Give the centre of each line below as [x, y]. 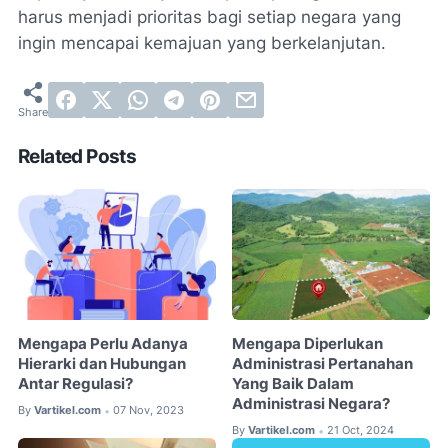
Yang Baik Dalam [293, 384]
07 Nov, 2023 [148, 410]
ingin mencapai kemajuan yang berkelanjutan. [202, 42]
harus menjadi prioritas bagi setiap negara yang [209, 16]
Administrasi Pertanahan [323, 364]
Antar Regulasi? [75, 384]
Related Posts [77, 156]
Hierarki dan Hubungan [102, 364]
